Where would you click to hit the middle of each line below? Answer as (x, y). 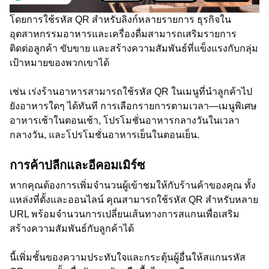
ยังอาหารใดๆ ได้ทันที (55, 106)
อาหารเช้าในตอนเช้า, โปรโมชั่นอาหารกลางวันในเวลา (125, 120)
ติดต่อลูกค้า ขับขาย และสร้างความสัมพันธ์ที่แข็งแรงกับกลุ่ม (134, 48)
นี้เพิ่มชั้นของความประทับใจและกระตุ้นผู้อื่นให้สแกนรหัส (128, 257)
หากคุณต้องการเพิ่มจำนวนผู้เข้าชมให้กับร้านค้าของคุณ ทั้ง (133, 185)
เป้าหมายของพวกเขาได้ (59, 63)
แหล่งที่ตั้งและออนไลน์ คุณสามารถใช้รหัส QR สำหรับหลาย (134, 200)
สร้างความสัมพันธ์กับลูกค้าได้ (72, 228)
